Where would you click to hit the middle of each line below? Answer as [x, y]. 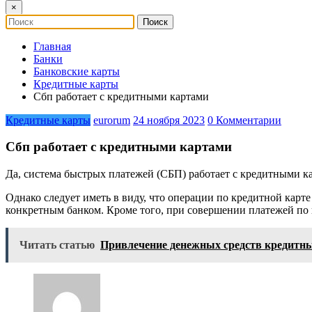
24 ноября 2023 [169, 120]
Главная [52, 46]
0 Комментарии [244, 120]
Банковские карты [77, 71]
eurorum [112, 120]
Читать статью [57, 245]
